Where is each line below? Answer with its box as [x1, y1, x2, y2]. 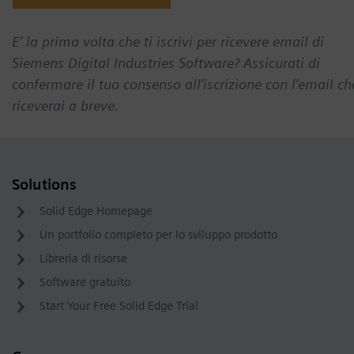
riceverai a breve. [12, 97, 119, 114]
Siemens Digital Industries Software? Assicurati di [12, 55, 320, 71]
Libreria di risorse [40, 251, 127, 265]
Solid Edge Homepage [40, 204, 153, 218]
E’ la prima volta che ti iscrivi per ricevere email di [12, 33, 324, 50]
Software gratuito [40, 275, 130, 289]
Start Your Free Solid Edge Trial [40, 299, 198, 313]
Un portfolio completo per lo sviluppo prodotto [40, 228, 277, 242]
